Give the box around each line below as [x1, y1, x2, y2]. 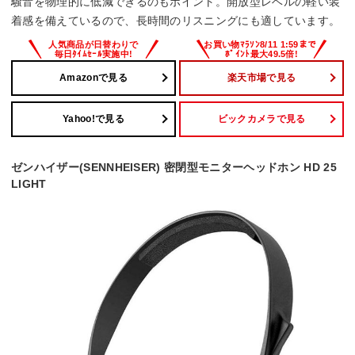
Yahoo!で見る [63, 113, 124, 125]
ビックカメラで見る [217, 113, 306, 125]
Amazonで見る [59, 72, 128, 84]
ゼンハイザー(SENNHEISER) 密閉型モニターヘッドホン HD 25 [11, 160, 337, 174]
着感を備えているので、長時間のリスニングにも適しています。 [11, 13, 341, 27]
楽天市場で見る [227, 72, 296, 84]
